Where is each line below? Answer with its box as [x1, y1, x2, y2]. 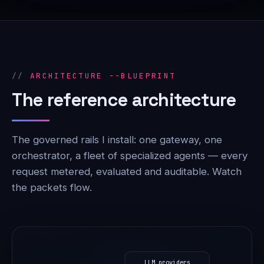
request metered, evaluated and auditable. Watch [12, 165, 242, 177]
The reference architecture [12, 88, 236, 111]
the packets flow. [12, 181, 92, 193]
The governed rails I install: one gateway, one [12, 133, 222, 146]
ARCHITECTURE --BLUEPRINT [29, 70, 176, 81]
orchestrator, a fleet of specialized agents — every [12, 149, 247, 161]
